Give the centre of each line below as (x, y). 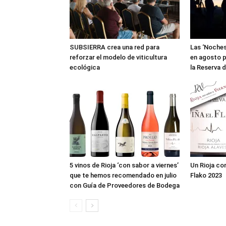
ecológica (85, 67)
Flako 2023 (206, 175)
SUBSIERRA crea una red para (115, 47)
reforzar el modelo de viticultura (118, 57)
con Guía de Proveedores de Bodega (125, 185)
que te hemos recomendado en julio (123, 175)
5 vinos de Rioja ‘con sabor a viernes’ (124, 165)
